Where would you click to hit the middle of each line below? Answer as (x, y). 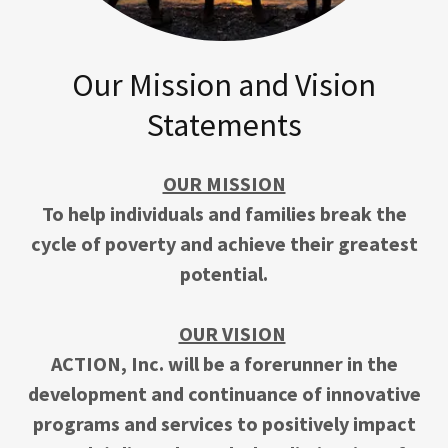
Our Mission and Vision (224, 85)
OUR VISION (232, 334)
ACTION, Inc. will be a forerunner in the (224, 364)
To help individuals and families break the (224, 214)
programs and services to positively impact (224, 424)
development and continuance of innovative (224, 394)
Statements (224, 125)
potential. (224, 274)
